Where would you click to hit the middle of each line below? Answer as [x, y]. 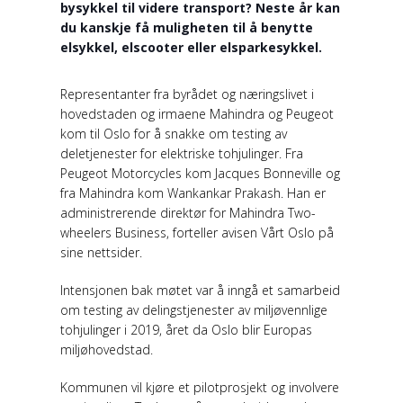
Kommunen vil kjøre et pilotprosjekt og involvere [200, 387]
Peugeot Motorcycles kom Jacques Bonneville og [201, 173]
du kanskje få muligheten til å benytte [187, 27]
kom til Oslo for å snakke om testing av [174, 133]
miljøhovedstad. [107, 349]
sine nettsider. [102, 252]
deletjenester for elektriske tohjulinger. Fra [182, 153]
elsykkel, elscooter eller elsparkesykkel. [192, 47]
